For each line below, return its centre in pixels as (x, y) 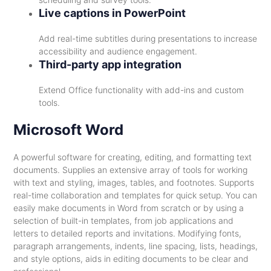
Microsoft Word (68, 130)
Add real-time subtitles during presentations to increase (148, 38)
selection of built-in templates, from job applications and (123, 220)
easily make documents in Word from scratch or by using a (128, 208)
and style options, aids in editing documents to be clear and (131, 259)
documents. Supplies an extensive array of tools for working (130, 170)
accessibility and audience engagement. (118, 51)
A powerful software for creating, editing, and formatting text (132, 157)
